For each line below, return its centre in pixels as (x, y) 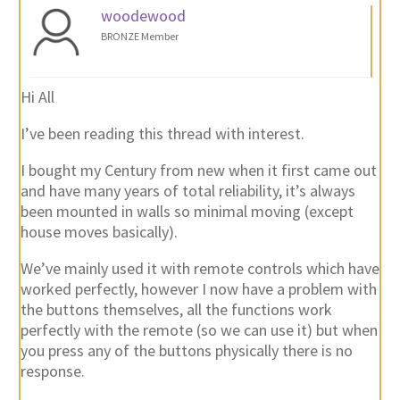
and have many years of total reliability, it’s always (187, 191)
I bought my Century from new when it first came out (198, 171)
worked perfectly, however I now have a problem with (198, 289)
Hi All (37, 97)
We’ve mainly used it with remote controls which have (200, 269)
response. (52, 371)
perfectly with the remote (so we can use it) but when (199, 330)
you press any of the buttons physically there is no (186, 351)
